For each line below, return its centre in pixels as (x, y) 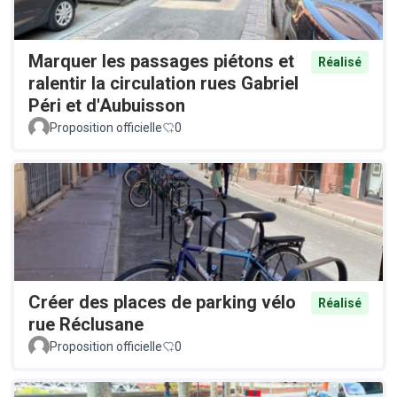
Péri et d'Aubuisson (107, 106)
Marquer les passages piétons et (161, 62)
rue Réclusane (86, 325)
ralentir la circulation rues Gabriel (163, 84)
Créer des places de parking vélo (162, 303)
